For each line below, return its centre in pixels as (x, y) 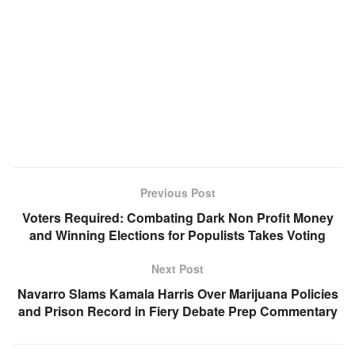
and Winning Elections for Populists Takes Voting (177, 235)
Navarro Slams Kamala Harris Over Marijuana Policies (177, 294)
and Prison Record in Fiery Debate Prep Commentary (177, 311)
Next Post (177, 269)
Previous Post (177, 193)
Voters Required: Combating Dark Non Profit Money (177, 218)
